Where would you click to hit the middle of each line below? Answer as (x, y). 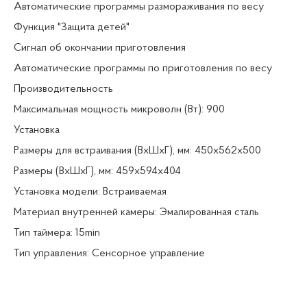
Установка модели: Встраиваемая (90, 192)
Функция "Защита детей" (72, 28)
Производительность (63, 89)
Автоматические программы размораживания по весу (139, 7)
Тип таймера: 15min (57, 233)
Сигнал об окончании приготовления (100, 48)
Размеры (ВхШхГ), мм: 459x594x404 (97, 172)
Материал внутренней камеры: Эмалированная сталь (136, 213)
